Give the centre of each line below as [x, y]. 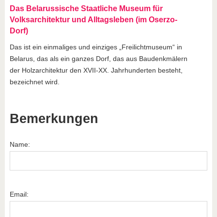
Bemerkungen [54, 119]
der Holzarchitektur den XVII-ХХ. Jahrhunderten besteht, [96, 70]
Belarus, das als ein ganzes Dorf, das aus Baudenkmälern [99, 59]
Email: [19, 194]
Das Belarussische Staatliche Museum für [86, 9]
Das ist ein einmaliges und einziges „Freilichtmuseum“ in [96, 47]
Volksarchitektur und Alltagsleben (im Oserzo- [93, 20]
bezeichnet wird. [35, 82]
